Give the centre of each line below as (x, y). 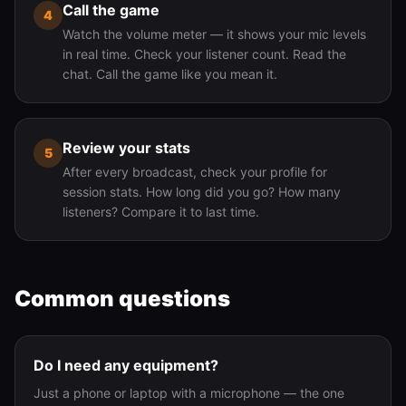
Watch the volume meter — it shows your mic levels (214, 34)
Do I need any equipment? (126, 365)
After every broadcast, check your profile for (195, 172)
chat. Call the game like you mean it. (170, 74)
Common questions (122, 299)
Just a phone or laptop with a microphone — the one (189, 393)
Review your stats (126, 148)
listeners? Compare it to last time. (161, 212)
